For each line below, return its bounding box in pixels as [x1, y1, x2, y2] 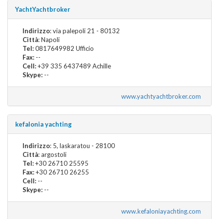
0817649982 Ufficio [34, 44, 94, 52]
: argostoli [38, 150, 66, 158]
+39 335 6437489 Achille [36, 62, 111, 70]
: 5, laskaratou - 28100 [50, 141, 115, 150]
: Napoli [38, 35, 60, 44]
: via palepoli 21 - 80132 [50, 26, 120, 35]
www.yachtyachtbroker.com [121, 92, 204, 100]
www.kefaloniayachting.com [121, 207, 204, 215]
